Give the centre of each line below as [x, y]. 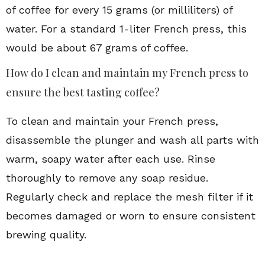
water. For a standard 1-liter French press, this [126, 29]
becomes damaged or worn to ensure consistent [131, 216]
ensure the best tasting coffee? [83, 92]
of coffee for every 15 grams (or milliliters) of [119, 10]
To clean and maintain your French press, [112, 121]
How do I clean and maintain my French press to [127, 73]
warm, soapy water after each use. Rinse [111, 159]
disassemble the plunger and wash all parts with [132, 140]
